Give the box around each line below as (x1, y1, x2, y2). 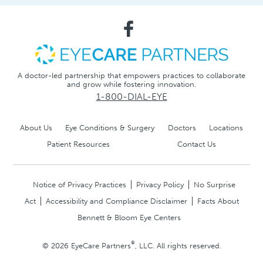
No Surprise (193, 180, 235, 190)
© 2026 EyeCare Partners (42, 241, 131, 251)
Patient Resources (46, 140, 110, 149)
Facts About (197, 197, 239, 206)
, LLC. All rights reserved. (134, 241, 221, 251)
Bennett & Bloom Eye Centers (77, 213, 181, 222)
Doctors (167, 123, 196, 133)
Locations (209, 123, 244, 133)
